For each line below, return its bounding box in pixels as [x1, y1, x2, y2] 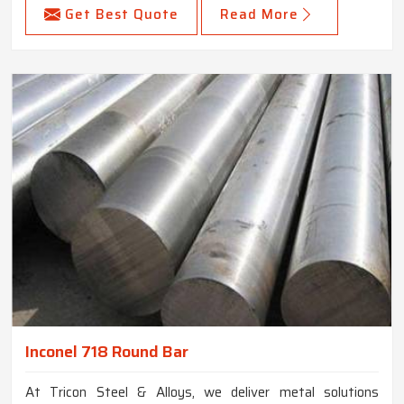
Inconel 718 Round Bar [25, 338, 188, 364]
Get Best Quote [65, 3, 179, 25]
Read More [220, 3, 298, 25]
